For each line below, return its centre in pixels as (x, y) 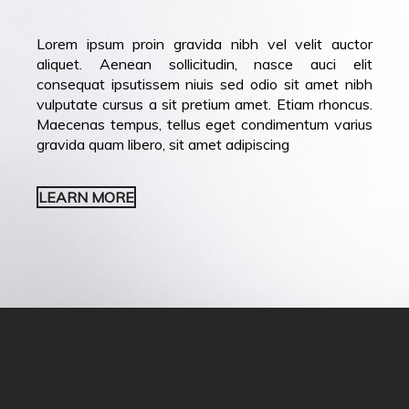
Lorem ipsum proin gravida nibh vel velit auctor (204, 43)
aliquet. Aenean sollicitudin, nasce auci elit (204, 63)
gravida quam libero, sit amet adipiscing (163, 144)
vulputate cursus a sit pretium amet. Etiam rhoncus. (204, 104)
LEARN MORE (86, 197)
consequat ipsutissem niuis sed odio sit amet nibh (204, 84)
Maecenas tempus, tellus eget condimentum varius (204, 124)
